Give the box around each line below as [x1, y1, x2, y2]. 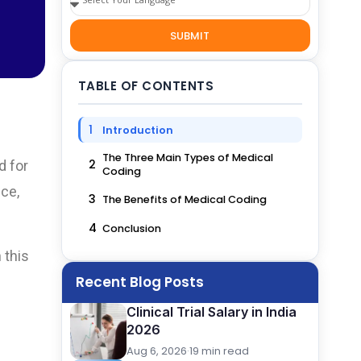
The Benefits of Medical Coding [102, 192, 267, 206]
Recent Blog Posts [75, 272, 204, 292]
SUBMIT [170, 27, 210, 44]
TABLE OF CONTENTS [77, 77, 214, 94]
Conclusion [102, 221, 161, 235]
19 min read [189, 343, 249, 359]
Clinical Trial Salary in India [126, 304, 297, 320]
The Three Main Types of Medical [102, 151, 273, 164]
